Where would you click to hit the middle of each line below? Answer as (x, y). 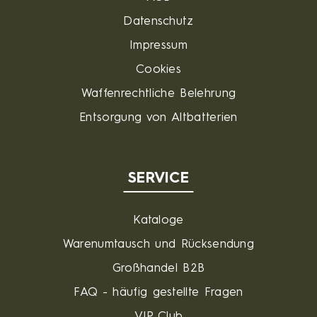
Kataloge (158, 220)
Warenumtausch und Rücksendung (158, 244)
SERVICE (158, 179)
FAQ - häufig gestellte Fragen (158, 293)
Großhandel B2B (158, 269)
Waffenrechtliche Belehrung (158, 94)
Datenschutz (158, 22)
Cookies (158, 70)
